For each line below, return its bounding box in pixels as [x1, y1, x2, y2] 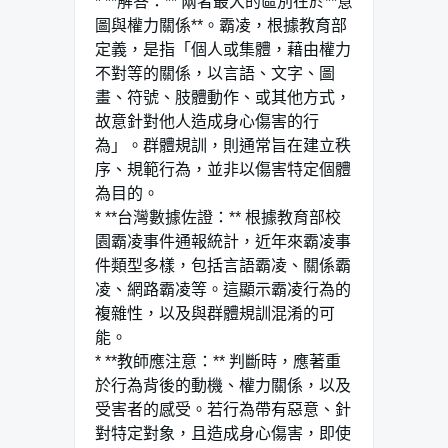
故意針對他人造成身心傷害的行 [95, 112, 319, 130]
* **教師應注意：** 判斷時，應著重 [95, 352, 341, 370]
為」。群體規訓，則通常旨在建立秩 [95, 136, 351, 154]
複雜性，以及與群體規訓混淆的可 [95, 304, 335, 322]
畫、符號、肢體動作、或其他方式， [95, 88, 351, 106]
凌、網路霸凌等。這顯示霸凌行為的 [95, 280, 351, 298]
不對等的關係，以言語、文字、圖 [95, 64, 335, 82]
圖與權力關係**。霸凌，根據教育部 [95, 16, 347, 34]
